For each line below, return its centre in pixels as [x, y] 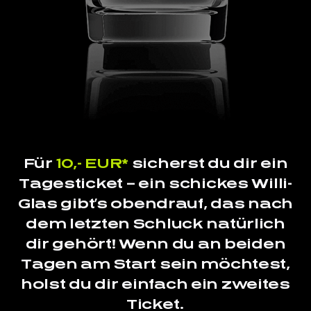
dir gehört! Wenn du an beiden [155, 244]
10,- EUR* [92, 163]
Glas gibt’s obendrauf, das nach [155, 203]
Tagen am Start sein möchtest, [155, 264]
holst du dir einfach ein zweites [155, 284]
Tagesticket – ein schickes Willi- [155, 183]
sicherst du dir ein [208, 163]
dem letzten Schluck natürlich [155, 224]
